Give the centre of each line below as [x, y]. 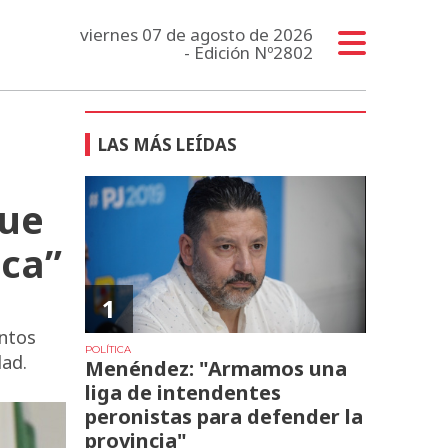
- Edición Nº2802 [248, 52]
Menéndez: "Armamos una [216, 368]
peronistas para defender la [224, 416]
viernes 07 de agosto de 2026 [196, 34]
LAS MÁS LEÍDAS [168, 144]
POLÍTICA [108, 349]
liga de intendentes [183, 392]
